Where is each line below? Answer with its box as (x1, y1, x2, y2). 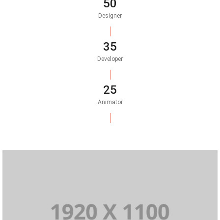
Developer (97, 55, 123, 63)
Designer (98, 12, 122, 20)
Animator (97, 99, 123, 106)
